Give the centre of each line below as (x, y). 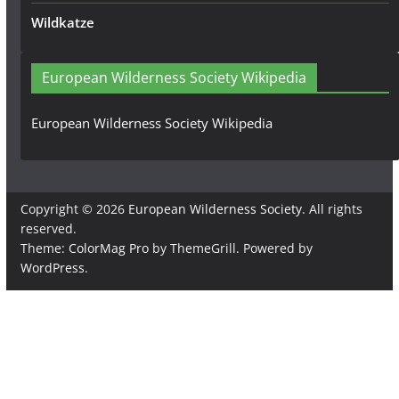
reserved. (48, 228)
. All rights (332, 209)
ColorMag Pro (108, 248)
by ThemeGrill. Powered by (230, 248)
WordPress (52, 268)
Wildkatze (62, 22)
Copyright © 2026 (74, 209)
